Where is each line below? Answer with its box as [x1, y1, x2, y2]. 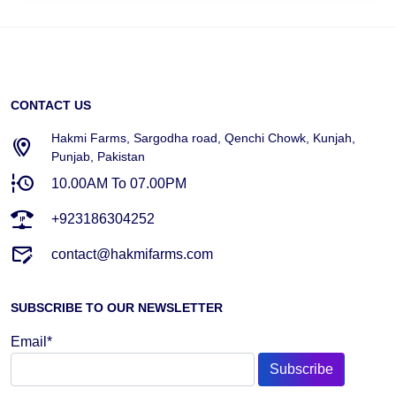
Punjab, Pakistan [51, 148, 145, 164]
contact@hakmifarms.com [51, 246, 213, 262]
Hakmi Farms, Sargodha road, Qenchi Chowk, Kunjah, [51, 130, 355, 145]
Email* [11, 333, 52, 349]
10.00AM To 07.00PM [51, 175, 187, 191]
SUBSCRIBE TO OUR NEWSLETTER [11, 300, 223, 315]
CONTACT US [11, 97, 91, 112]
